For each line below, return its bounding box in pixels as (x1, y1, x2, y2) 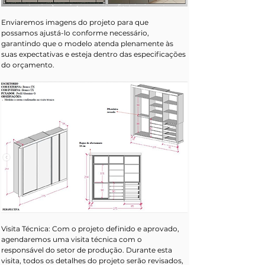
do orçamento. (1, 60, 54, 70)
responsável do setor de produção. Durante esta (1, 245, 174, 255)
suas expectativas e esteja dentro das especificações (1, 50, 188, 59)
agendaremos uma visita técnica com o (1, 235, 144, 244)
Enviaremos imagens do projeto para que (1, 18, 150, 27)
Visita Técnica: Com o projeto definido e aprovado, (1, 224, 181, 234)
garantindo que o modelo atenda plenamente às (1, 39, 175, 49)
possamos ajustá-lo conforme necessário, (1, 28, 151, 38)
